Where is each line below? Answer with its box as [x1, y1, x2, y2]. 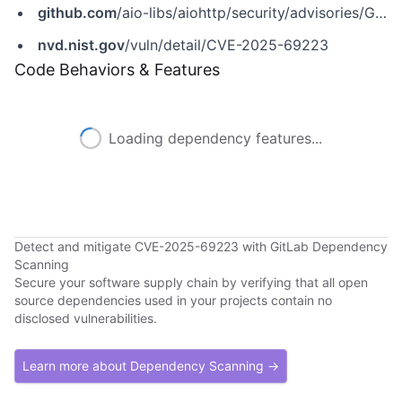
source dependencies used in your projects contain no [14, 293, 332, 308]
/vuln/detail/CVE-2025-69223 [125, 36, 328, 54]
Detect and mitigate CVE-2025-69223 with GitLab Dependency [14, 239, 388, 254]
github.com [38, 4, 117, 22]
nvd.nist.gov [38, 36, 125, 54]
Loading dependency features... [109, 129, 322, 147]
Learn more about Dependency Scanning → [22, 358, 279, 373]
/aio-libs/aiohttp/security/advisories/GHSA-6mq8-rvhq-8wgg [117, 4, 375, 22]
